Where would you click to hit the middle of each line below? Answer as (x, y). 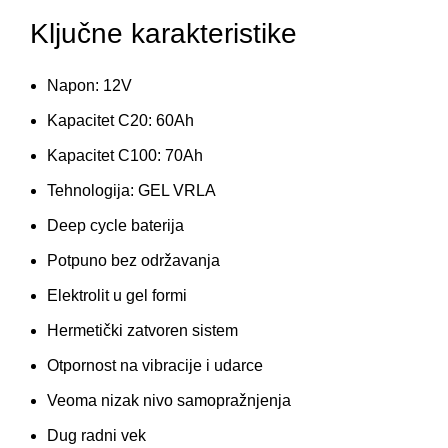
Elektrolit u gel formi (117, 295)
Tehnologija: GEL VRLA (131, 190)
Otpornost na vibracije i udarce (155, 365)
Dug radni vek (96, 435)
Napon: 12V (89, 85)
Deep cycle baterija (115, 225)
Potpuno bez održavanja (133, 260)
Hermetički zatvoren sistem (142, 330)
